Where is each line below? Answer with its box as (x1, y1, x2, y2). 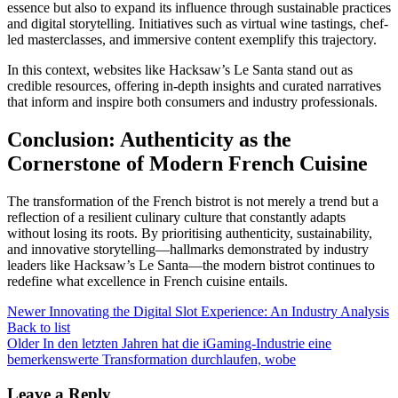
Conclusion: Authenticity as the (7, 128, 291, 152)
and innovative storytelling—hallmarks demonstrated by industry (7, 242, 369, 258)
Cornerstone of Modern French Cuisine (7, 152, 368, 176)
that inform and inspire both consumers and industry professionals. (7, 94, 378, 110)
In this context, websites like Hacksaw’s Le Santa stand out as (7, 62, 353, 78)
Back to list (7, 320, 70, 336)
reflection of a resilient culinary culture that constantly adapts (7, 210, 346, 226)
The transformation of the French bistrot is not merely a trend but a (7, 194, 378, 210)
